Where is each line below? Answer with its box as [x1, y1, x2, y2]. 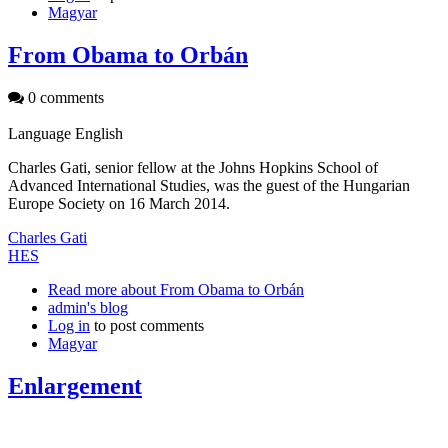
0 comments [24, 89, 104, 107]
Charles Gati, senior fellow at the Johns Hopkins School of [8, 159, 378, 177]
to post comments [90, 317, 204, 335]
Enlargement [8, 373, 142, 399]
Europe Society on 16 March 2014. [8, 195, 230, 213]
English [75, 125, 123, 143]
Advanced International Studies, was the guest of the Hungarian [8, 177, 410, 195]
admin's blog [48, 299, 128, 317]
